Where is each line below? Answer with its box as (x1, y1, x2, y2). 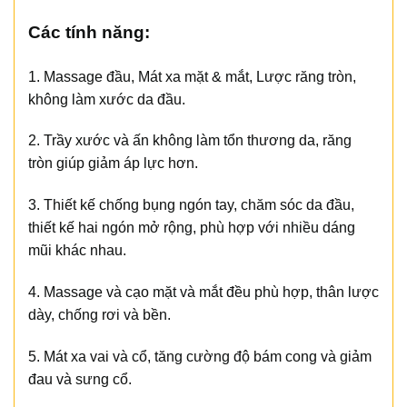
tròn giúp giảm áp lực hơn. (28, 155, 198, 172)
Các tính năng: (28, 22, 150, 42)
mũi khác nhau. (28, 243, 126, 259)
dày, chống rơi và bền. (28, 307, 171, 323)
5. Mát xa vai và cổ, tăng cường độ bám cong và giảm (28, 348, 372, 364)
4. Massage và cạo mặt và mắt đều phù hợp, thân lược (28, 284, 379, 301)
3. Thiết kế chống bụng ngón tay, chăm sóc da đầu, (28, 197, 354, 213)
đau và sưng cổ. (28, 371, 132, 387)
